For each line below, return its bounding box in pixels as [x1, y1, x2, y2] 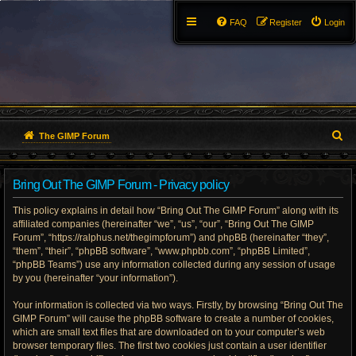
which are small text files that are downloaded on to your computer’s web [13, 327, 325, 338]
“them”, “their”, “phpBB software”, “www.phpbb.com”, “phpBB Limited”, [13, 246, 310, 257]
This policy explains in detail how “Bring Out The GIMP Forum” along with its [13, 205, 339, 216]
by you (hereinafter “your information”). [13, 273, 178, 284]
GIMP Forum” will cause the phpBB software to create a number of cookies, [13, 313, 334, 324]
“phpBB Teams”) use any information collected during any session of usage [13, 259, 335, 270]
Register [269, 17, 302, 27]
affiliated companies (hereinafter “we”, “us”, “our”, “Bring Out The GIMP [13, 219, 314, 230]
